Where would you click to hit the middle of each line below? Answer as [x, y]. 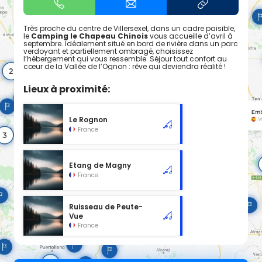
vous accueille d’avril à [190, 36]
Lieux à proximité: [67, 89]
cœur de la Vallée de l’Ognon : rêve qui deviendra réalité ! [125, 67]
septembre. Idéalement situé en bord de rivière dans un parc [131, 44]
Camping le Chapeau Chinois [89, 36]
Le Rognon [89, 120]
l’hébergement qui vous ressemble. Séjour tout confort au [125, 59]
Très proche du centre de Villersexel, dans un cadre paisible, [129, 29]
